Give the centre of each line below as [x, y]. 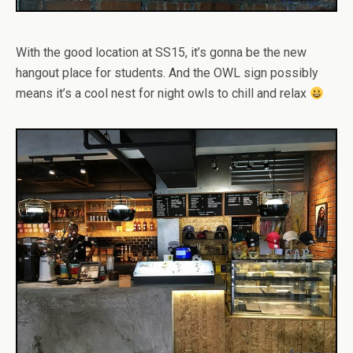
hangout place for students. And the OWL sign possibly [167, 73]
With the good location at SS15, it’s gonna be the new [161, 53]
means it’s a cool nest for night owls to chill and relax [163, 94]
